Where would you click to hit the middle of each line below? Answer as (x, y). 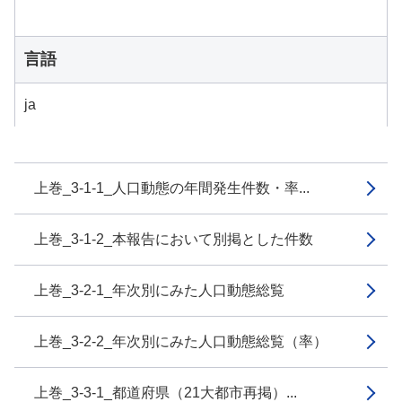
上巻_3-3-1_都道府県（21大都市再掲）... (166, 393)
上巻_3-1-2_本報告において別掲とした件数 (174, 239)
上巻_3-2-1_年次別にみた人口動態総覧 (159, 290)
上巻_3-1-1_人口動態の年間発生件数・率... (172, 188)
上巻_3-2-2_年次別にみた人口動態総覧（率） (181, 341)
